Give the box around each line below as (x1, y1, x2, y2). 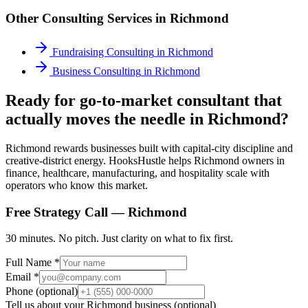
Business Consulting (52, 65, 141, 78)
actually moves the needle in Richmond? (5, 109, 289, 128)
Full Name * (5, 256, 60, 269)
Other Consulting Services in (5, 11, 170, 26)
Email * (5, 271, 39, 283)
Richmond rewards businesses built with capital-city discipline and (5, 142, 293, 154)
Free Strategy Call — (5, 204, 128, 219)
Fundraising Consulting (52, 46, 154, 58)
